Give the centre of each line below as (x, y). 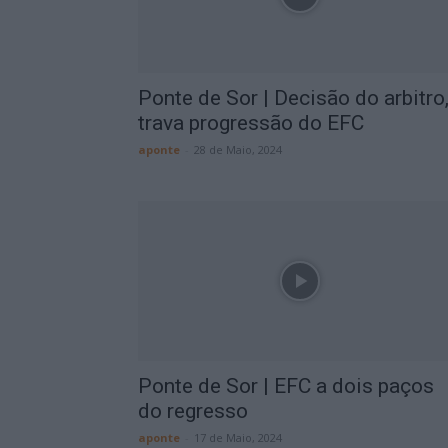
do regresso (193, 411)
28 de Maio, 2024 (238, 149)
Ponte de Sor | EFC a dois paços (286, 386)
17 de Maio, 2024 (238, 437)
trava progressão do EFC (251, 123)
